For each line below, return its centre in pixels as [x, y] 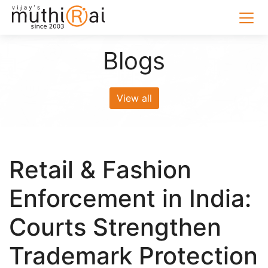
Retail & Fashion [100, 170]
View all [134, 98]
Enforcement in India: [130, 198]
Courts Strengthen [115, 227]
